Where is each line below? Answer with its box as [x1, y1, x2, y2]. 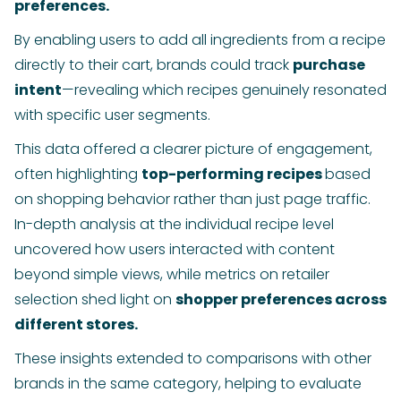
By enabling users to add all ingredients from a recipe [14, 30, 386, 51]
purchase [293, 55, 365, 76]
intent [14, 80, 62, 101]
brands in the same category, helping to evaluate [14, 373, 362, 395]
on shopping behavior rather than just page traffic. [14, 189, 371, 210]
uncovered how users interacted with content [14, 239, 335, 260]
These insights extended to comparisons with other [14, 348, 371, 370]
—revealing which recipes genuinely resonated [62, 80, 387, 101]
